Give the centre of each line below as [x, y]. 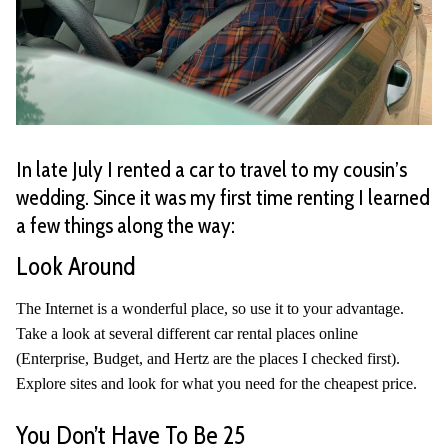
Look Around [76, 266]
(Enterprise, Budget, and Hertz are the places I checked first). [208, 358]
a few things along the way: [125, 224]
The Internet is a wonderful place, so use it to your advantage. [210, 308]
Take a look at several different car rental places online [187, 333]
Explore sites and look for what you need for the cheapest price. [216, 383]
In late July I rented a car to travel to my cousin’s [211, 168]
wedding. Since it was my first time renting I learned [223, 196]
